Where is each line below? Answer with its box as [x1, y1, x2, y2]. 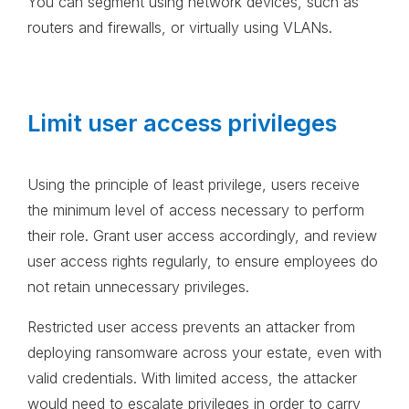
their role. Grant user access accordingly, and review [27, 226, 377, 246]
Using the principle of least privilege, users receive [27, 175, 360, 194]
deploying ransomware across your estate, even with [27, 343, 382, 362]
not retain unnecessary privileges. [27, 278, 249, 297]
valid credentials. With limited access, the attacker [27, 369, 357, 388]
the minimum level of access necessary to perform [27, 201, 364, 220]
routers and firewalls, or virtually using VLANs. [27, 18, 332, 37]
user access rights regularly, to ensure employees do [27, 252, 378, 271]
